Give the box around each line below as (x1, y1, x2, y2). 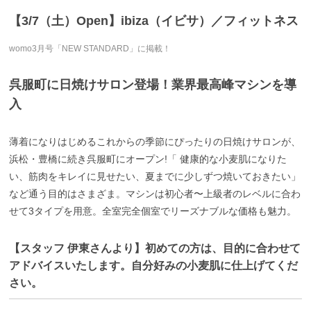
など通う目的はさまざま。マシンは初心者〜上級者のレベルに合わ (9, 187, 301, 199)
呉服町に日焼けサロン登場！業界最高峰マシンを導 (9, 77, 297, 92)
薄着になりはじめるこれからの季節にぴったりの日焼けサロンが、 (9, 135, 301, 147)
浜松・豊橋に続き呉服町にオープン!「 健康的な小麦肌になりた (9, 153, 287, 165)
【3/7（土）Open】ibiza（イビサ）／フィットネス (9, 13, 299, 28)
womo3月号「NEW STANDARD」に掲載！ (9, 43, 171, 53)
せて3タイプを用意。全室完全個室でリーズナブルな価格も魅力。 (9, 205, 297, 217)
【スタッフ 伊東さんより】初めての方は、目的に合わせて (9, 242, 301, 254)
